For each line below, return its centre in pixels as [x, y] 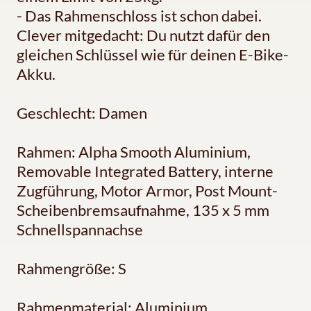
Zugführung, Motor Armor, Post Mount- [147, 190]
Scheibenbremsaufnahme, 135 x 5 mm [143, 210]
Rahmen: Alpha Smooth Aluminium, [134, 151]
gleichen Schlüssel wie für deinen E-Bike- [153, 54]
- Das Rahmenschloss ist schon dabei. [139, 15]
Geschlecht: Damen [82, 112]
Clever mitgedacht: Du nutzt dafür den [143, 35]
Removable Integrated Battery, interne [145, 171]
